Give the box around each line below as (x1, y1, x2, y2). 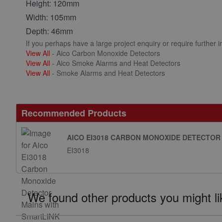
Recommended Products (21, 107, 126, 119)
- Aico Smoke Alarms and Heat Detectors (50, 58, 180, 68)
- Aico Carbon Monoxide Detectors (50, 48, 160, 58)
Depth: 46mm (26, 25, 73, 37)
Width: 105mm (26, 11, 76, 23)
